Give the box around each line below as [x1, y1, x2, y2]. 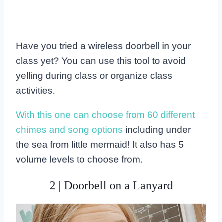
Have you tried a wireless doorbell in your [16, 40, 191, 51]
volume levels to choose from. [16, 154, 143, 165]
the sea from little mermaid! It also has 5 [16, 139, 184, 150]
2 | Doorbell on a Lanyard [49, 178, 173, 192]
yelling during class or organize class [16, 70, 172, 81]
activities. [16, 85, 55, 96]
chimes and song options [16, 124, 123, 135]
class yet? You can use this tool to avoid [16, 55, 186, 66]
